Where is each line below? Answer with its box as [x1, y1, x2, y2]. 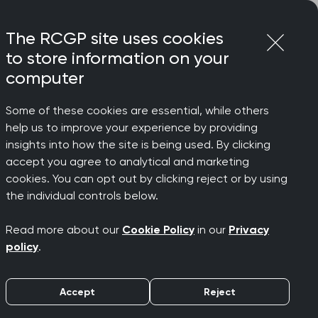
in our [194, 223, 229, 236]
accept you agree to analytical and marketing [6, 155, 249, 168]
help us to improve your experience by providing [6, 121, 258, 134]
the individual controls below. [6, 189, 158, 202]
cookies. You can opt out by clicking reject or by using [6, 172, 287, 185]
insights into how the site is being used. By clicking [6, 138, 270, 151]
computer [6, 68, 84, 88]
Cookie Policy [122, 223, 194, 236]
